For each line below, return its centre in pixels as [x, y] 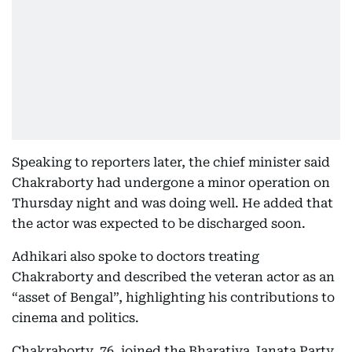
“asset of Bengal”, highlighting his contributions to [173, 297]
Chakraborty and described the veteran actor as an [173, 277]
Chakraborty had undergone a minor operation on [171, 182]
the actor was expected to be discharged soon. [159, 223]
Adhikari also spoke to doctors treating [136, 256]
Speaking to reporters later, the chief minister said [171, 162]
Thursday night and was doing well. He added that [172, 203]
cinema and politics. [75, 317]
